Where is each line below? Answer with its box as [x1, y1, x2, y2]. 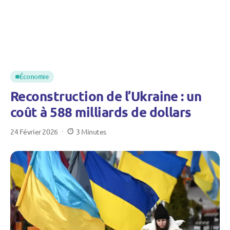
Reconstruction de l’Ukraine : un [10, 87, 202, 104]
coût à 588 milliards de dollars [10, 103, 191, 120]
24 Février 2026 [10, 127, 58, 136]
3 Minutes [75, 127, 107, 136]
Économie [19, 72, 49, 81]
